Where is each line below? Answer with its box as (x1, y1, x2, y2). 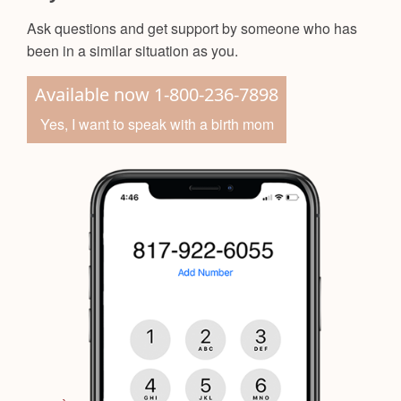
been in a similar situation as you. (27, 39, 238, 61)
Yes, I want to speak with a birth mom (39, 113, 274, 134)
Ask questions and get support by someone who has (27, 17, 357, 38)
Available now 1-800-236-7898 (35, 81, 278, 107)
